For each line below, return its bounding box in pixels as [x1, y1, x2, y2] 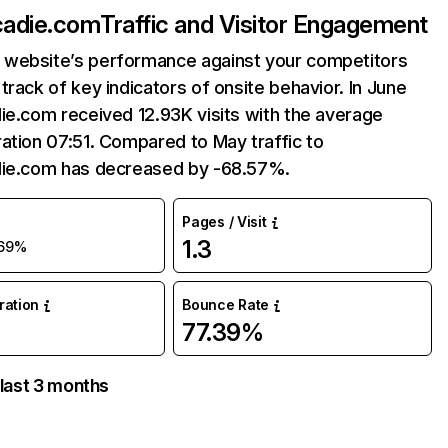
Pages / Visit [182, 213, 267, 230]
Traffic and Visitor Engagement [100, 10, 428, 39]
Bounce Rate [182, 296, 270, 313]
